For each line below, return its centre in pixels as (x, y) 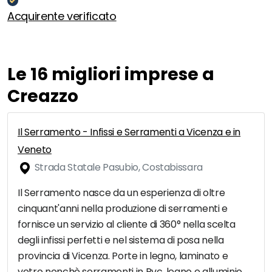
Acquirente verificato (62, 16)
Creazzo (43, 97)
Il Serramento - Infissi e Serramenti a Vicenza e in (129, 132)
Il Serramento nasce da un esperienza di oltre (121, 193)
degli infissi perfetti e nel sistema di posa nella (121, 240)
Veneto (35, 150)
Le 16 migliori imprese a (111, 75)
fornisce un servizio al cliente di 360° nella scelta (127, 225)
